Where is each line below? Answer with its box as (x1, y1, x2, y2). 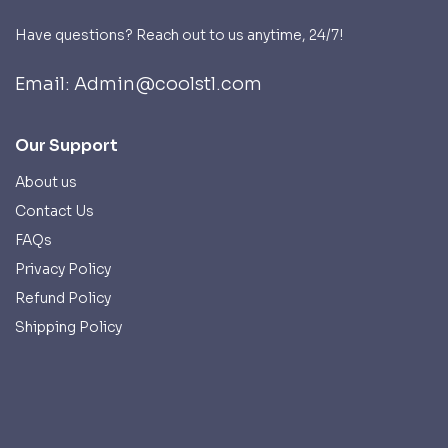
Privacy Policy (15, 260, 111, 279)
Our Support (15, 135, 118, 157)
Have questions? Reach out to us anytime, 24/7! (15, 26, 343, 45)
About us (15, 173, 77, 192)
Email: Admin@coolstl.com (15, 73, 262, 96)
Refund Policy (15, 289, 111, 308)
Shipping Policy (15, 318, 122, 337)
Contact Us (15, 202, 94, 221)
